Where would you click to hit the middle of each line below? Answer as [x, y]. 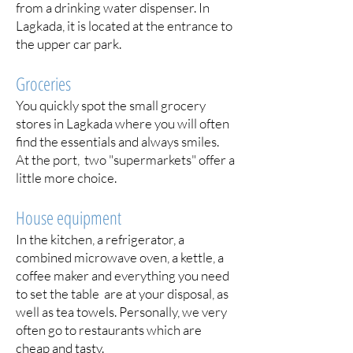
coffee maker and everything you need [123, 275]
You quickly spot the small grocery [111, 105]
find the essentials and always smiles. [117, 141]
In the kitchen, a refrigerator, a [100, 239]
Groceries [43, 84]
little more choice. [66, 178]
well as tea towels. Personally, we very [121, 312]
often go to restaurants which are [109, 330]
